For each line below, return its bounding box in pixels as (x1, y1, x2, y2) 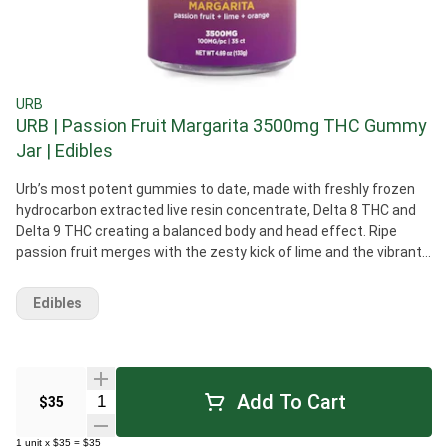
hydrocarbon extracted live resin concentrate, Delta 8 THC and (16, 202, 416, 218)
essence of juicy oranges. (16, 265, 180, 281)
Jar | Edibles (16, 140, 113, 161)
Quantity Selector (85, 390, 211, 409)
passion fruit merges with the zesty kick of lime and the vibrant (16, 244, 422, 260)
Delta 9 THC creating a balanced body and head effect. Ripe (16, 223, 369, 239)
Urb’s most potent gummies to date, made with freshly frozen (16, 181, 415, 197)
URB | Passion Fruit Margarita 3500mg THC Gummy (16, 115, 427, 136)
